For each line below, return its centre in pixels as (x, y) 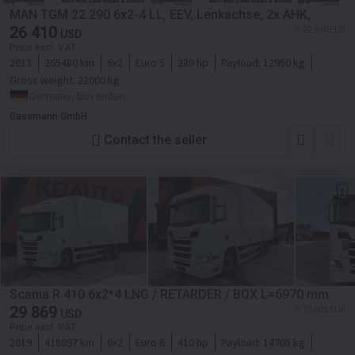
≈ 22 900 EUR (321, 29)
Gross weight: (44, 80)
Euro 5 (150, 62)
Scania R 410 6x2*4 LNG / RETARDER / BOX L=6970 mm (169, 294)
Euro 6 (150, 342)
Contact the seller (155, 140)
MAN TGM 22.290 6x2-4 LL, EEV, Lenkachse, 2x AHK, (160, 14)
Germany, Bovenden (77, 95)
